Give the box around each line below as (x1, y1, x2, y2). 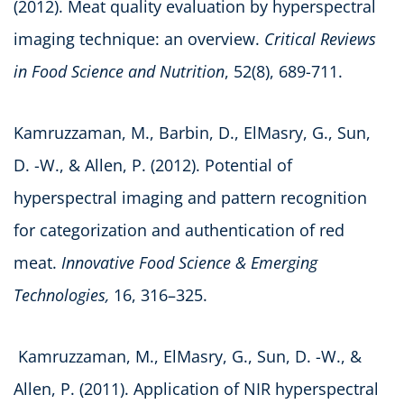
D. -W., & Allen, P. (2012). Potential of (14, 153, 292, 176)
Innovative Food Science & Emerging (61, 251, 317, 273)
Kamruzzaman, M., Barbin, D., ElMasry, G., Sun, (14, 121, 371, 143)
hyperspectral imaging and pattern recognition (14, 186, 367, 208)
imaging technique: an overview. (14, 27, 264, 50)
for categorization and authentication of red (14, 218, 344, 241)
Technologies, (14, 283, 109, 306)
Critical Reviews (264, 27, 376, 50)
